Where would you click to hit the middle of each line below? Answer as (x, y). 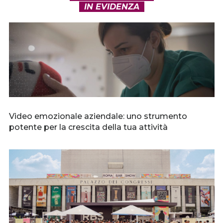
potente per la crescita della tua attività (88, 127)
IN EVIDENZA (111, 7)
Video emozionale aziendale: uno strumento (98, 116)
